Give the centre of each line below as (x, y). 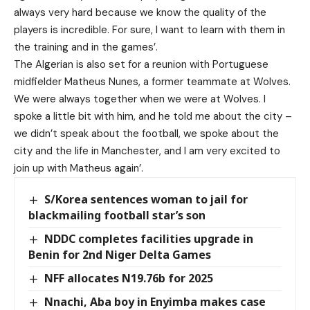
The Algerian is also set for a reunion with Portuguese (141, 64)
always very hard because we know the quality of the (140, 12)
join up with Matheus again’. (79, 168)
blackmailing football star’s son (117, 215)
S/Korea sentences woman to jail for (146, 199)
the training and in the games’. (86, 47)
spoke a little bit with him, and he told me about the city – (153, 116)
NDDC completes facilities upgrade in (149, 238)
